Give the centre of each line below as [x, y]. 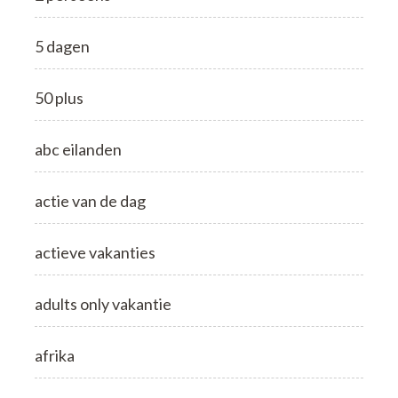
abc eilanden [78, 149]
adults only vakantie [103, 303]
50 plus [59, 97]
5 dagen [62, 46]
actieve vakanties [95, 252]
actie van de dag [90, 200]
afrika [55, 355]
